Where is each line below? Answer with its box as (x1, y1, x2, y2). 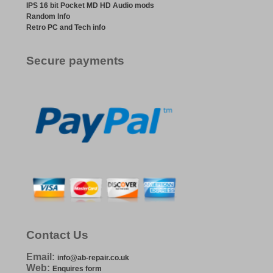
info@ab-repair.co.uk (57, 253, 129, 263)
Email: (26, 252, 57, 263)
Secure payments (26, 54, 124, 68)
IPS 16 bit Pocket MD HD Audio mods (26, 1, 154, 10)
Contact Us (26, 229, 88, 242)
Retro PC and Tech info (26, 23, 105, 32)
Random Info (26, 12, 70, 21)
